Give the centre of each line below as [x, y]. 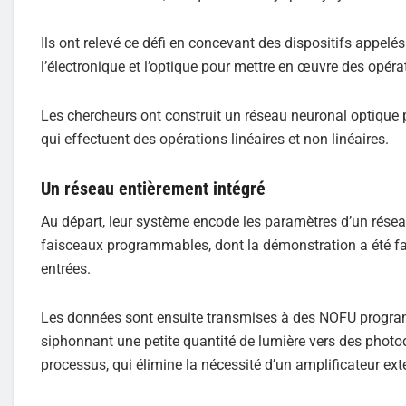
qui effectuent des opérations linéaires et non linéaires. [215, 139]
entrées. [66, 268]
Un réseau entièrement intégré [153, 188]
